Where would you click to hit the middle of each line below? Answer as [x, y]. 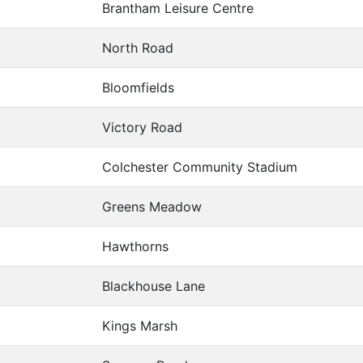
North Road [138, 48]
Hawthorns [135, 247]
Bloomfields [138, 88]
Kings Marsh [140, 326]
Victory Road [142, 128]
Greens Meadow [152, 207]
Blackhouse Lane [154, 286]
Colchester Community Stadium [200, 167]
